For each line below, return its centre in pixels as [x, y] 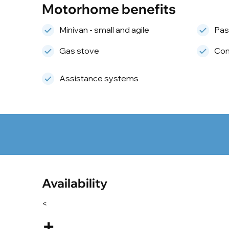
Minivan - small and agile [104, 29]
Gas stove [79, 50]
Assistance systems [99, 78]
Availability [75, 183]
